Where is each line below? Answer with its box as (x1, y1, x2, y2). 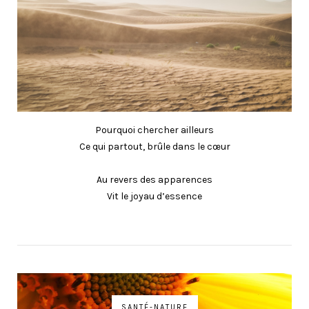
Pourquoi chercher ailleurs (95, 123, 214, 136)
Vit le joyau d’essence (107, 190, 202, 202)
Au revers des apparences (97, 173, 212, 186)
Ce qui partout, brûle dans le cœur (79, 140, 230, 152)
